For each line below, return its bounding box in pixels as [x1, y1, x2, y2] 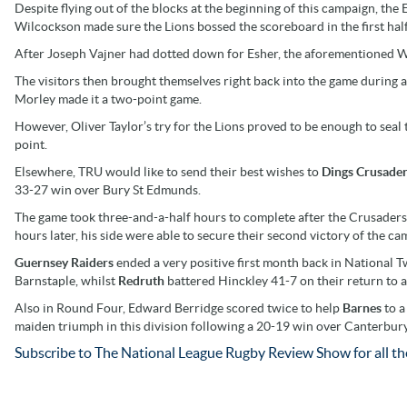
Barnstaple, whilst [15, 273, 118, 288]
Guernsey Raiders [15, 254, 116, 270]
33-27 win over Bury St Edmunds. [15, 182, 201, 197]
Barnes [342, 300, 384, 315]
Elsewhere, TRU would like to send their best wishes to [15, 164, 322, 179]
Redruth [118, 273, 167, 288]
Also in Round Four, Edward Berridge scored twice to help [15, 300, 342, 315]
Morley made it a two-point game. [15, 91, 202, 106]
